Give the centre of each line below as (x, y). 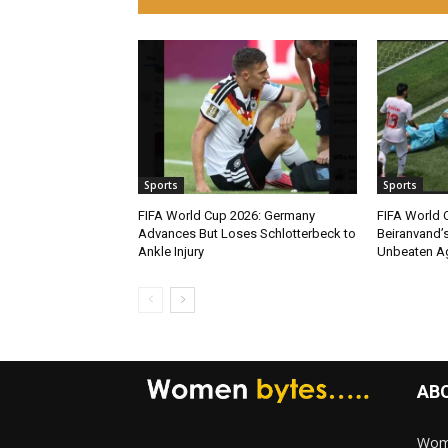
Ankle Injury (171, 251)
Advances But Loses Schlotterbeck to (247, 233)
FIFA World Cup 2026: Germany (226, 215)
